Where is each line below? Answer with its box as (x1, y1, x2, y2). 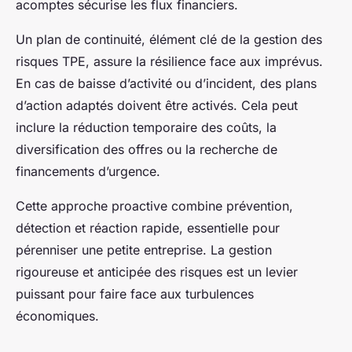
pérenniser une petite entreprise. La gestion (16, 241, 272, 258)
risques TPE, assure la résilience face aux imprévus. (16, 53, 323, 69)
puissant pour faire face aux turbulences (16, 285, 254, 302)
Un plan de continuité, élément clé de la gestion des (16, 31, 322, 47)
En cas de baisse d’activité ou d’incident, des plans (16, 75, 317, 91)
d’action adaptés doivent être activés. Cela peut (16, 97, 298, 113)
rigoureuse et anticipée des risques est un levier (16, 263, 298, 280)
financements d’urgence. (16, 163, 160, 179)
